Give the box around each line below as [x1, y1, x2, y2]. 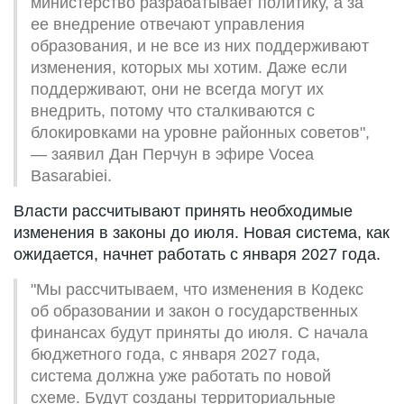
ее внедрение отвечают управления [31, 14, 305, 33]
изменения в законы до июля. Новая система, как [14, 223, 390, 242]
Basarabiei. [31, 166, 112, 185]
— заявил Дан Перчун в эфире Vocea [31, 144, 314, 163]
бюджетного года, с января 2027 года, [31, 344, 320, 363]
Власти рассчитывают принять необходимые [14, 201, 353, 220]
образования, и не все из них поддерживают [31, 36, 369, 55]
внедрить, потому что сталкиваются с [31, 101, 315, 120]
